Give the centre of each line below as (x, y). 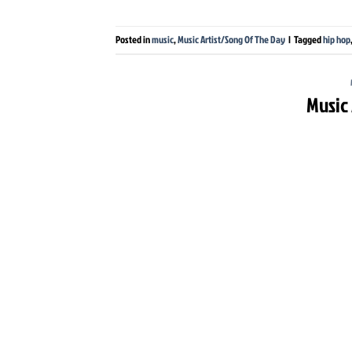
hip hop (337, 40)
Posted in (134, 40)
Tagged (308, 40)
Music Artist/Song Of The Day (231, 40)
